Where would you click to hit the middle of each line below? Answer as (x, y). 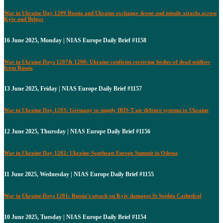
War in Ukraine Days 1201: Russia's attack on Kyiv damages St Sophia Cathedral (103, 196)
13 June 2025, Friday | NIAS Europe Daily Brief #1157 (73, 89)
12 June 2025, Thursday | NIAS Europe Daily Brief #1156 (77, 132)
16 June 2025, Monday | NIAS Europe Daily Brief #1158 (75, 40)
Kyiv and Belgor (24, 19)
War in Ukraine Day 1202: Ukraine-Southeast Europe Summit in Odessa (91, 153)
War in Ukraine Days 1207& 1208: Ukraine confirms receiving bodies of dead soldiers (107, 61)
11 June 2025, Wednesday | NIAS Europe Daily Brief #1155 (79, 174)
